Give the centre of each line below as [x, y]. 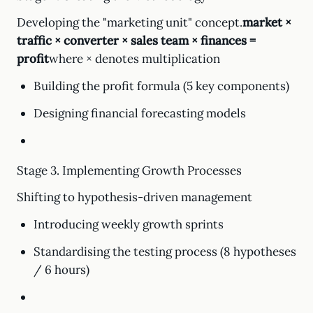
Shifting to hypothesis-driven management [134, 197]
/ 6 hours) [61, 270]
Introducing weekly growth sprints [128, 224]
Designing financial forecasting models [139, 113]
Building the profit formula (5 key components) [161, 86]
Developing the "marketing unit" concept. [130, 22]
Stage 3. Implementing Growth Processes [129, 170]
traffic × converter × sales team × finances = [136, 41]
